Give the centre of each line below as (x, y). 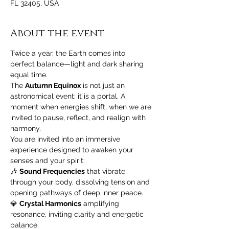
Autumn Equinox (53, 85)
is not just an (104, 85)
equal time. (30, 75)
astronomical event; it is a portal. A (69, 96)
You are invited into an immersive (66, 139)
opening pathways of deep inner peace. (77, 193)
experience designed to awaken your (73, 150)
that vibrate (106, 171)
